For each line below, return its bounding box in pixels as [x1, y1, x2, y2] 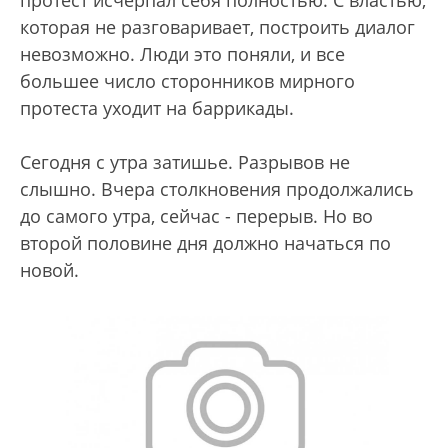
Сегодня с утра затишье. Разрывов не [20, 149, 350, 174]
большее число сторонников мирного [20, 68, 355, 93]
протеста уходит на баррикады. [20, 95, 299, 120]
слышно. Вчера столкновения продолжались [20, 176, 414, 201]
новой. [20, 257, 79, 282]
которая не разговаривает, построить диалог [20, 14, 415, 39]
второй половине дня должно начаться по [20, 230, 391, 255]
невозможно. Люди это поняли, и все [20, 41, 345, 66]
